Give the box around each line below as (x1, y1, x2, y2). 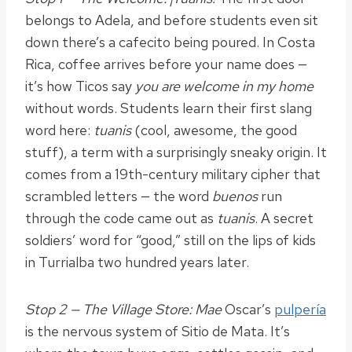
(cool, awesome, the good (131, 121, 297, 140)
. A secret (255, 209, 313, 228)
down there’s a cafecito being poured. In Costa (25, 33, 315, 52)
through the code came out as (25, 209, 217, 228)
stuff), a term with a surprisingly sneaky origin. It (25, 143, 327, 162)
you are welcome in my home (135, 77, 313, 96)
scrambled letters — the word (25, 187, 212, 206)
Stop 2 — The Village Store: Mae (25, 300, 222, 319)
